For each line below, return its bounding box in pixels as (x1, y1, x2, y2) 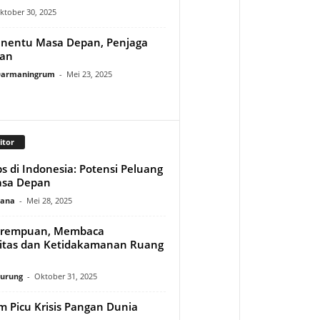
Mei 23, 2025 (66, 68, 112, 79)
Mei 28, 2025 (26, 194, 72, 206)
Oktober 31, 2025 (34, 270, 97, 281)
